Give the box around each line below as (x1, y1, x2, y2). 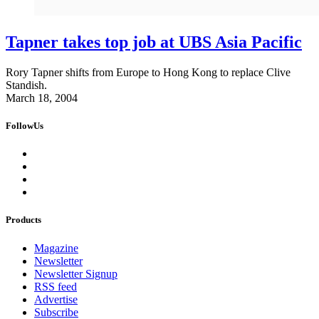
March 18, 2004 (6, 91, 78, 104)
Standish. (6, 78, 47, 91)
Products (6, 214, 41, 226)
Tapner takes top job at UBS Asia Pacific (6, 32, 302, 51)
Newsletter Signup (34, 267, 117, 280)
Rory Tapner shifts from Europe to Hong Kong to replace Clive (6, 66, 291, 78)
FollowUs (6, 120, 43, 132)
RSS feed (34, 280, 77, 293)
